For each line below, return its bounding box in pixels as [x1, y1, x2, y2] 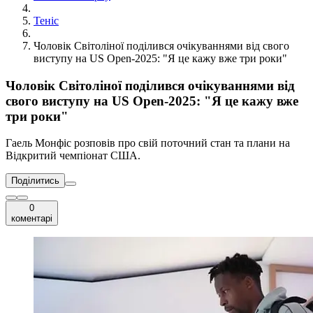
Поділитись [11, 175, 59, 187]
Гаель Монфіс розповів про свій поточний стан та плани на [6, 137, 290, 150]
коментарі [11, 213, 52, 224]
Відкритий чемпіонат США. [6, 150, 140, 162]
